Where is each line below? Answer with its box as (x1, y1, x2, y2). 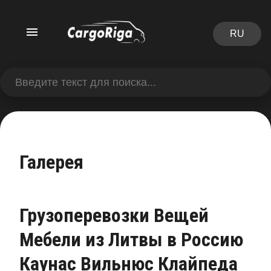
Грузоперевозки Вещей (19, 204, 209, 227)
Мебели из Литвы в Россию (19, 228, 243, 251)
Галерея (19, 151, 83, 174)
